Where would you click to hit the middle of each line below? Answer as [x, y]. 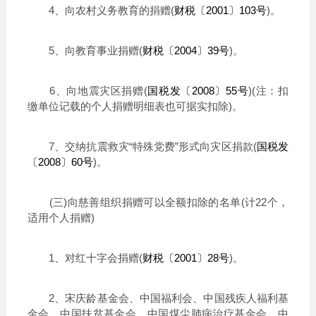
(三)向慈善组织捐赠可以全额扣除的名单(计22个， [158, 202]
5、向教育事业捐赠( [85, 50]
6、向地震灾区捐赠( [87, 90]
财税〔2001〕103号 [220, 10]
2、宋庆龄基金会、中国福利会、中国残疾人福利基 [158, 298]
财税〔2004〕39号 [186, 50]
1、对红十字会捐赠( [85, 257]
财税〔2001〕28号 [186, 257]
